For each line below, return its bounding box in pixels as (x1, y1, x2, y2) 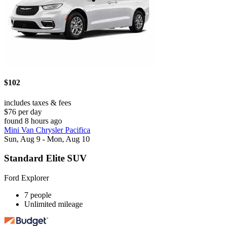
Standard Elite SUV (4, 153, 87, 164)
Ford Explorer (4, 174, 49, 183)
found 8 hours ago (4, 116, 62, 125)
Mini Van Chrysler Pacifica (4, 125, 90, 134)
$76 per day (4, 107, 42, 116)
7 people (24, 191, 51, 200)
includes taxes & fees (4, 98, 71, 107)
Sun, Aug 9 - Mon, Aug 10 (4, 134, 90, 143)
